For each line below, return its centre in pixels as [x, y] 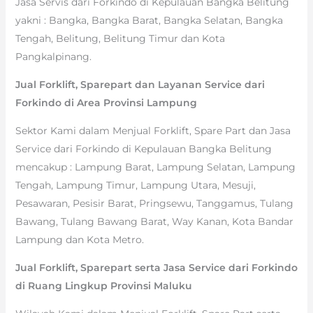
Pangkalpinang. [53, 56]
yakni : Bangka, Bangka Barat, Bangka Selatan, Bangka [149, 20]
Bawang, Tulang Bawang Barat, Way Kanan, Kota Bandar [154, 221]
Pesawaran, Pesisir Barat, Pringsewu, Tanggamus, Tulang [154, 203]
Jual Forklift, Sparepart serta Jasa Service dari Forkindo [156, 267]
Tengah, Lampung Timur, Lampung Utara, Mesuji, [135, 185]
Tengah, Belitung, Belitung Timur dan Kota [120, 38]
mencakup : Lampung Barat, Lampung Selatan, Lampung [155, 167]
